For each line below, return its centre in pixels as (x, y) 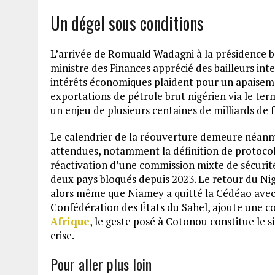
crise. (62, 235)
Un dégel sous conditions (127, 23)
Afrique (70, 221)
